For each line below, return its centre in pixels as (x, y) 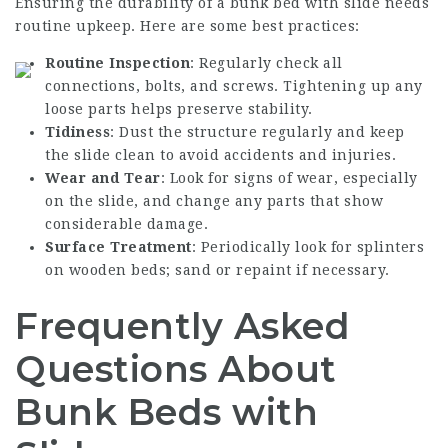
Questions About (176, 368)
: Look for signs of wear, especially (289, 177)
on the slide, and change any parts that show (214, 200)
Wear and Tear (103, 177)
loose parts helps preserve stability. (179, 108)
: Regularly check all (266, 62)
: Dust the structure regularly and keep (257, 131)
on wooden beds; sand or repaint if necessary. (217, 269)
